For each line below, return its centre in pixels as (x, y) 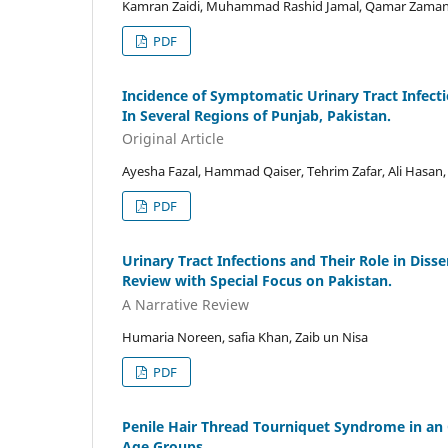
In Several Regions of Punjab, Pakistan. (256, 115)
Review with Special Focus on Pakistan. (257, 281)
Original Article (173, 139)
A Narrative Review (185, 304)
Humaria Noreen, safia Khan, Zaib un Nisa (245, 336)
